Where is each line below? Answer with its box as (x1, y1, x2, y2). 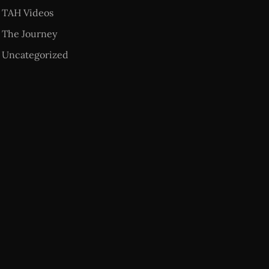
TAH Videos (1, 7, 53, 19)
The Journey (1, 28, 57, 40)
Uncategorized (1, 49, 68, 61)
